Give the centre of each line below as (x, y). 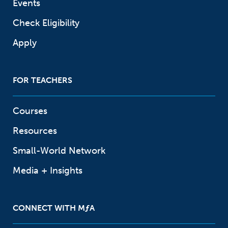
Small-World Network (59, 151)
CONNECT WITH (45, 208)
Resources (35, 131)
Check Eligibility (46, 23)
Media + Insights (48, 171)
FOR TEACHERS (42, 80)
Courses (30, 111)
